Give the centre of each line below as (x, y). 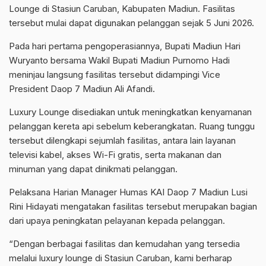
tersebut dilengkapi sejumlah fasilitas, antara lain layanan (122, 140)
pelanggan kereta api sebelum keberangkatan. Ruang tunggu (132, 126)
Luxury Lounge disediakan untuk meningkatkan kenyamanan (130, 112)
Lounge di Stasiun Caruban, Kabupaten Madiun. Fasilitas (122, 8)
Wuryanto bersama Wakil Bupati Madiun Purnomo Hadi (119, 60)
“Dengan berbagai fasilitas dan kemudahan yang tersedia (124, 243)
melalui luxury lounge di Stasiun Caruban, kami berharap (121, 258)
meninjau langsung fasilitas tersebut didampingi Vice (115, 74)
